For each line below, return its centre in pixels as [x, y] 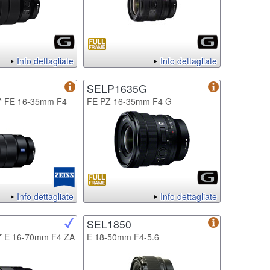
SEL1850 [109, 224]
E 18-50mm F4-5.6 [123, 237]
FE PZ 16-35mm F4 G [129, 101]
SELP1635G [117, 88]
